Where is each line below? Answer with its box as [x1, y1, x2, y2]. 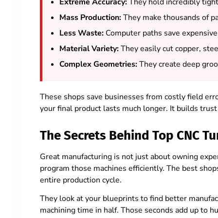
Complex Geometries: [59, 58, 137, 70]
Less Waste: [59, 27, 104, 38]
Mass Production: [59, 12, 121, 23]
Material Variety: [59, 43, 119, 54]
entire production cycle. [40, 175, 122, 186]
